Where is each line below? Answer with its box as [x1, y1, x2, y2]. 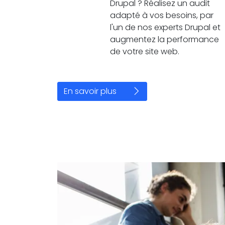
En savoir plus [64, 85, 117, 97]
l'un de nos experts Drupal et [110, 22, 220, 33]
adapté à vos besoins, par [110, 10, 213, 21]
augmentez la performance [110, 34, 219, 45]
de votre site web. [110, 46, 179, 57]
